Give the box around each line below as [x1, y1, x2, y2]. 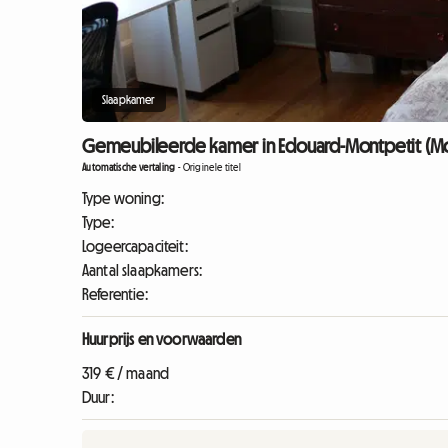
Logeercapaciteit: [82, 238, 188, 254]
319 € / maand [82, 365, 170, 381]
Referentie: [82, 286, 148, 302]
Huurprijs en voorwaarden [82, 331, 241, 347]
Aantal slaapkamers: [82, 262, 203, 278]
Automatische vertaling [82, 162, 176, 173]
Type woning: [82, 190, 164, 206]
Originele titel [182, 162, 242, 173]
